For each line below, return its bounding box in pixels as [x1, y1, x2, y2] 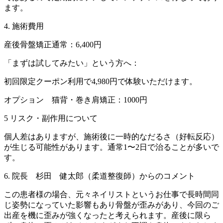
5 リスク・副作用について [4, 114, 98, 123]
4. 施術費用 [4, 22, 44, 31]
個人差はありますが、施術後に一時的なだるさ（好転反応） [4, 132, 219, 141]
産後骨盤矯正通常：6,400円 [4, 40, 102, 49]
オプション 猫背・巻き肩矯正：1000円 [4, 96, 147, 105]
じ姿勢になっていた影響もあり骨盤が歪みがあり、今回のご [4, 201, 219, 210]
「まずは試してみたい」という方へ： [4, 59, 139, 68]
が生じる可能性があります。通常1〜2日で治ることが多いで [4, 143, 219, 152]
